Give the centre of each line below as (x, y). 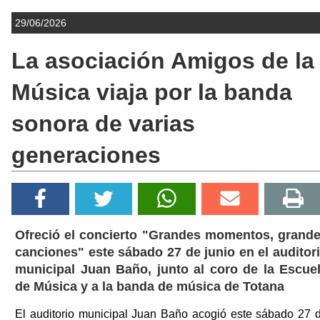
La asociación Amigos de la (163, 60)
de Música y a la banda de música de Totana (150, 286)
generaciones (86, 155)
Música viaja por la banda (152, 92)
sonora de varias (103, 123)
